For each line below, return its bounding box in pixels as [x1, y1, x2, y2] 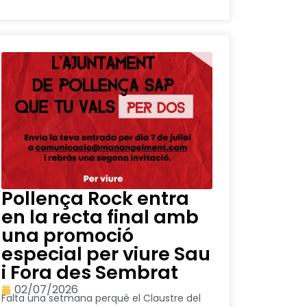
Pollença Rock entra [1, 186, 189, 212]
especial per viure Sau [1, 241, 210, 267]
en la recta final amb [1, 204, 199, 230]
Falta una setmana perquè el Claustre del [1, 291, 201, 306]
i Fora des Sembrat [1, 260, 178, 286]
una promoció [1, 223, 134, 249]
